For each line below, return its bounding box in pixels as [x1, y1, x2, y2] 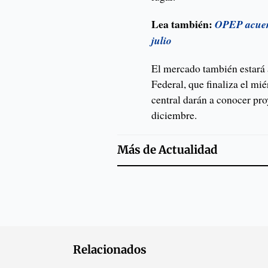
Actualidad [158, 143, 218, 157]
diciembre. [151, 108, 197, 123]
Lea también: [151, 16, 213, 32]
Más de [117, 143, 159, 157]
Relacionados [73, 243, 147, 257]
